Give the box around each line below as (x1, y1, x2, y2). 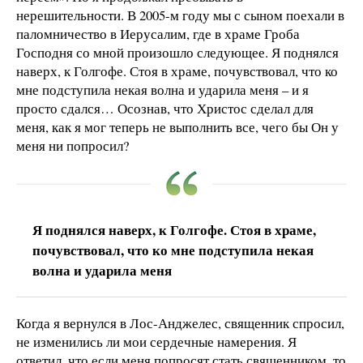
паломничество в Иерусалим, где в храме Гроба (16, 23, 300, 43)
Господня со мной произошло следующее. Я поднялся (16, 42, 339, 62)
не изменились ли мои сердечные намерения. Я (16, 331, 297, 351)
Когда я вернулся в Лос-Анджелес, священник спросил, (16, 313, 344, 332)
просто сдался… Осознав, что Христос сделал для (16, 98, 314, 117)
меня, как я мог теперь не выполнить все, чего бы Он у (16, 117, 339, 136)
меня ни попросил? (16, 135, 129, 155)
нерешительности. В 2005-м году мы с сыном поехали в (16, 5, 344, 24)
